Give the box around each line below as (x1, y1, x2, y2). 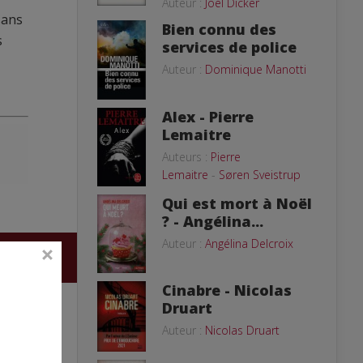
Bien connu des (162, 19, 276, 39)
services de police (162, 36, 297, 57)
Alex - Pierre (162, 107, 254, 126)
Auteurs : (162, 149, 211, 164)
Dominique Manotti (205, 61, 306, 77)
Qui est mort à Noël (162, 193, 312, 213)
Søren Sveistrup (219, 167, 301, 182)
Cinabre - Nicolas (162, 280, 292, 300)
